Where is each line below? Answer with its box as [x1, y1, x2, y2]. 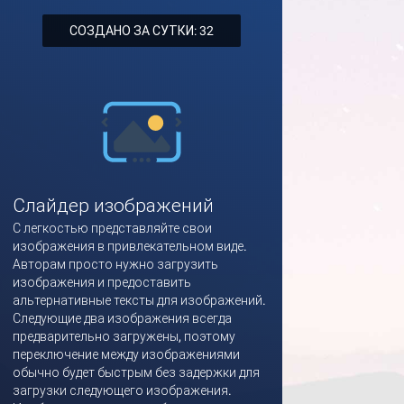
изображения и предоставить [13, 275, 191, 289]
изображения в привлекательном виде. [13, 239, 247, 253]
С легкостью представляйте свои [13, 221, 212, 235]
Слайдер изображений [13, 195, 214, 216]
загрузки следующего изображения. [13, 383, 232, 398]
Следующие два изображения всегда [13, 311, 232, 326]
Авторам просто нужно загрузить [13, 257, 218, 271]
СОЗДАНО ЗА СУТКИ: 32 [69, 23, 214, 38]
